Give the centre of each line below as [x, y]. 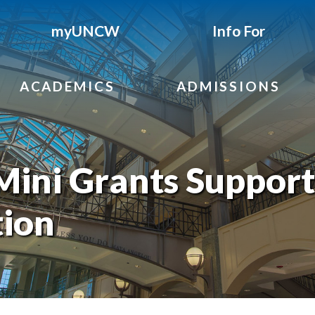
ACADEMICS [67, 86]
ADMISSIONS [229, 86]
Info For [239, 30]
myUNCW [86, 30]
